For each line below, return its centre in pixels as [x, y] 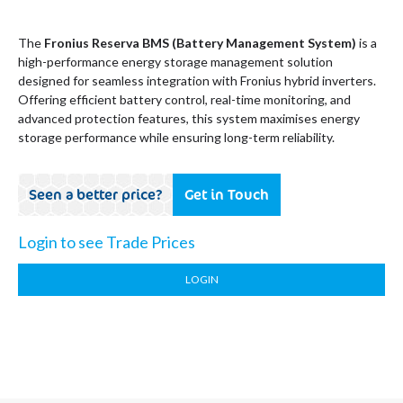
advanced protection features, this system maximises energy [189, 118]
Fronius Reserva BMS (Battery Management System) [200, 43]
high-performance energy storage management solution [175, 62]
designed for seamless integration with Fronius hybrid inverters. [197, 81]
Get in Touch [227, 194]
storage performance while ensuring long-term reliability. [176, 137]
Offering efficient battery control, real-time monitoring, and [184, 99]
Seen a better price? [96, 194]
